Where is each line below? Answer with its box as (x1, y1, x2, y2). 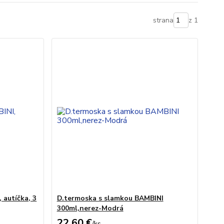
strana (152, 15, 173, 25)
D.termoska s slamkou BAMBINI (56, 193, 163, 203)
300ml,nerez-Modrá (56, 203, 123, 213)
